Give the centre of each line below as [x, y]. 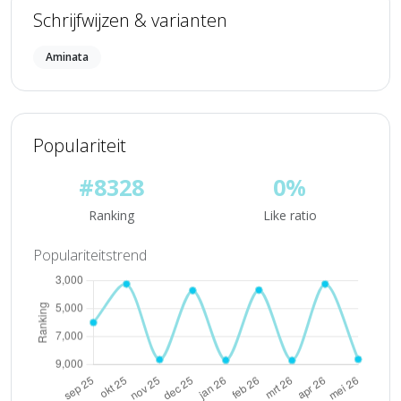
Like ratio [290, 215]
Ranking [111, 215]
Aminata [67, 57]
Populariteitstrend [90, 255]
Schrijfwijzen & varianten [130, 20]
